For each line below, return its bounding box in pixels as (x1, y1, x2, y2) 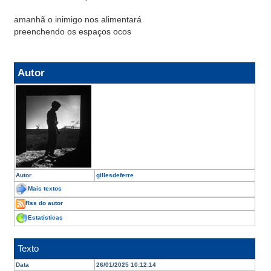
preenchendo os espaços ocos (14, 27, 131, 36)
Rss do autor (25, 200, 63, 207)
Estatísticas (28, 214, 63, 221)
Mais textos (28, 185, 62, 192)
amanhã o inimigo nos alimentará (14, 15, 142, 24)
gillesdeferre (96, 172, 134, 178)
